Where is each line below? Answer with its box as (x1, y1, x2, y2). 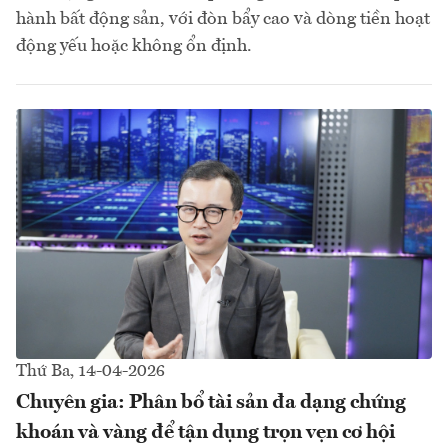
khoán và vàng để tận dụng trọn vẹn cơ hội (16, 422, 395, 443)
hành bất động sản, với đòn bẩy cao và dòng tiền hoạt (16, 10, 430, 29)
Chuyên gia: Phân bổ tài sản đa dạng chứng (16, 392, 406, 413)
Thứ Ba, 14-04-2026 (16, 362, 165, 380)
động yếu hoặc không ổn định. (16, 37, 252, 56)
